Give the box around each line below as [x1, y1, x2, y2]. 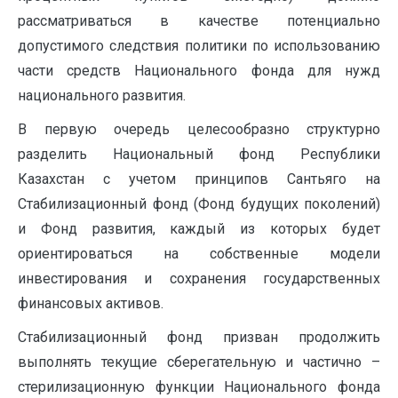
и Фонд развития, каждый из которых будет [18, 220, 380, 238]
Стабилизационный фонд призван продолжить [18, 329, 380, 346]
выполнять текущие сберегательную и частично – [18, 354, 380, 371]
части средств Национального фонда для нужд [18, 62, 380, 80]
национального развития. [18, 87, 186, 105]
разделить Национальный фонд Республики [18, 146, 380, 163]
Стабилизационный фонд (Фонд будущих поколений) [18, 195, 380, 213]
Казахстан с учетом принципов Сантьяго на [18, 171, 380, 188]
